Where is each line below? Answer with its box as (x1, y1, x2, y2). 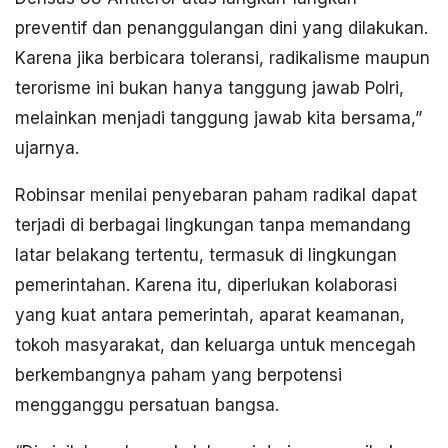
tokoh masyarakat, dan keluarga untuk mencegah (15, 335, 416, 356)
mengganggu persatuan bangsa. (15, 395, 279, 416)
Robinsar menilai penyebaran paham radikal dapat (15, 185, 417, 206)
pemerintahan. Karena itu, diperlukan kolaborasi (15, 275, 397, 296)
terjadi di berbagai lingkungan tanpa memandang (15, 215, 411, 236)
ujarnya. (15, 138, 79, 159)
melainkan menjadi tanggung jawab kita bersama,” (15, 108, 422, 129)
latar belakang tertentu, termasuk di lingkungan (15, 245, 397, 266)
